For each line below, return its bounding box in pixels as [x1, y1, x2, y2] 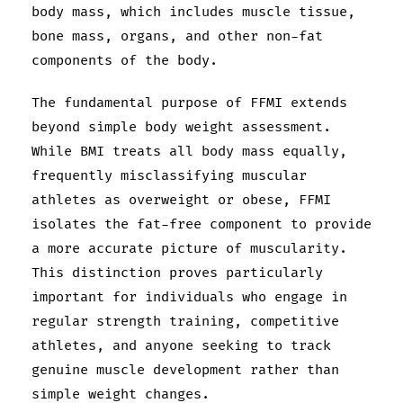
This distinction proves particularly [31, 264, 323, 282]
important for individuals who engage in [31, 288, 347, 306]
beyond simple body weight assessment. [31, 118, 331, 136]
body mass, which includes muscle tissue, [31, 3, 355, 21]
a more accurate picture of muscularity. [31, 239, 347, 257]
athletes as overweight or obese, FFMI [31, 191, 331, 209]
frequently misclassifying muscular [31, 166, 307, 184]
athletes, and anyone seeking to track [31, 336, 331, 354]
